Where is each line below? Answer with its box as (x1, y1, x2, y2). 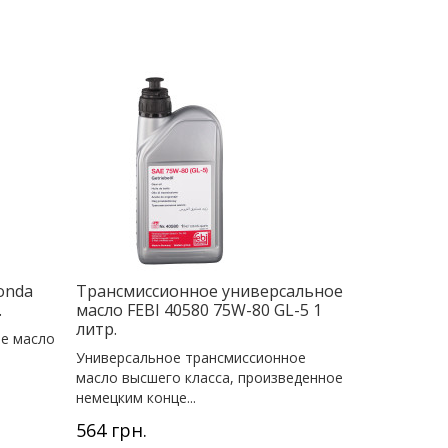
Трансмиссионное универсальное (76, 279, 343, 302)
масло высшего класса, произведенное (76, 367, 343, 387)
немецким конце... (76, 387, 196, 407)
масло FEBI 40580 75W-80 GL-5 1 (76, 298, 322, 321)
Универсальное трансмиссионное (76, 347, 306, 367)
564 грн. (76, 417, 147, 442)
